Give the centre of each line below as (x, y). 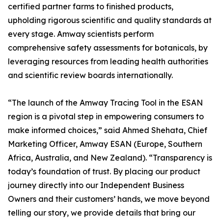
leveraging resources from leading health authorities (108, 61)
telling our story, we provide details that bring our (102, 213)
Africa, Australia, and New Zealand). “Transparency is (110, 158)
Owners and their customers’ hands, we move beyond (109, 199)
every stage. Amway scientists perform (81, 34)
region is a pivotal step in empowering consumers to (106, 116)
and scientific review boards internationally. (90, 75)
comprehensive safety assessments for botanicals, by (108, 48)
